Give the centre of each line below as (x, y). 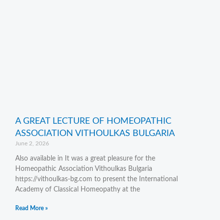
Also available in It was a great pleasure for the (85, 158)
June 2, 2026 (32, 143)
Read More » (31, 208)
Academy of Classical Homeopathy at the (77, 189)
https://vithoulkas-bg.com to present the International (96, 179)
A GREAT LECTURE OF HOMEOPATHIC (93, 121)
